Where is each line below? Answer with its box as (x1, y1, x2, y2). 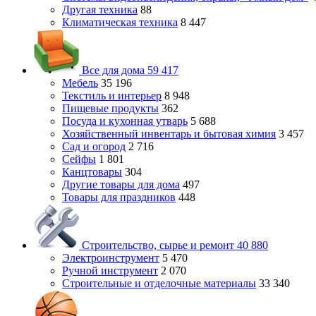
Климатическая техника (62, 16, 178, 28)
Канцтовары (62, 166, 122, 178)
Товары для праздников (62, 191, 176, 203)
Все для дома (79, 64, 147, 76)
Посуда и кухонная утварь (62, 115, 188, 127)
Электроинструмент (62, 252, 159, 264)
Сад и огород (62, 140, 126, 152)
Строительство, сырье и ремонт (79, 239, 237, 251)
